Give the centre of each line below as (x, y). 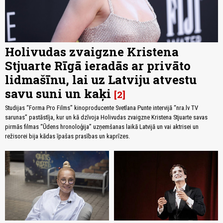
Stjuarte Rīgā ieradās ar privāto (98, 66)
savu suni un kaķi (58, 94)
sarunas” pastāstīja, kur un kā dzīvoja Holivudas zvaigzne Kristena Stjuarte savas (106, 117)
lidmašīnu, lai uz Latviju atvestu (101, 80)
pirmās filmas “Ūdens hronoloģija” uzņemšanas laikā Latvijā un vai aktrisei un (102, 127)
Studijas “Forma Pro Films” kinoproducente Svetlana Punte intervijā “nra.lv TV (102, 108)
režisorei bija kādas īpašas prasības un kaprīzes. (67, 136)
